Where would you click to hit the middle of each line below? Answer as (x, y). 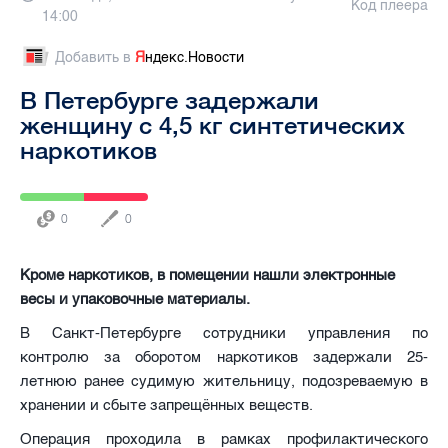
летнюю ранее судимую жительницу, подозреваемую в (224, 380)
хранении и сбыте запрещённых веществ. (166, 404)
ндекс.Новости (194, 57)
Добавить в (95, 57)
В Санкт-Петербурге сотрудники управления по (224, 332)
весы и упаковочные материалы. (135, 298)
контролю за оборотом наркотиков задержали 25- (224, 356)
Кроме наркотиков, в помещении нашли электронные (207, 274)
